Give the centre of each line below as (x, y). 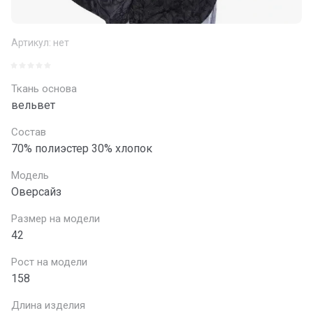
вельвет (33, 105)
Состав (29, 132)
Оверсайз (36, 192)
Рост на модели (49, 262)
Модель (30, 175)
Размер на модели (56, 219)
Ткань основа (44, 89)
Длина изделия (48, 305)
